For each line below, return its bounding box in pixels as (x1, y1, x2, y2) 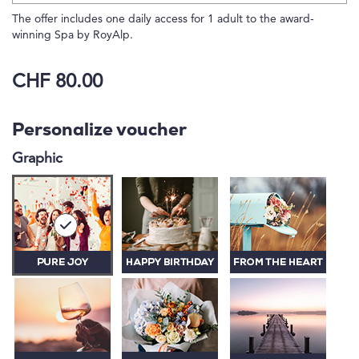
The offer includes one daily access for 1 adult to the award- (12, 14, 314, 25)
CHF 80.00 (12, 72, 103, 92)
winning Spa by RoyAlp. (12, 30, 133, 41)
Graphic (12, 151, 63, 166)
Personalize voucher (12, 121, 187, 140)
